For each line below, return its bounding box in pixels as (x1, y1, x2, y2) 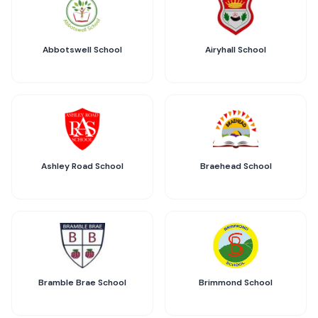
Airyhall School (205, 44, 266, 55)
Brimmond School (199, 277, 273, 288)
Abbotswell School (43, 44, 122, 55)
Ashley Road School (41, 160, 124, 172)
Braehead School (199, 160, 272, 172)
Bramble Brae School (38, 277, 126, 288)
